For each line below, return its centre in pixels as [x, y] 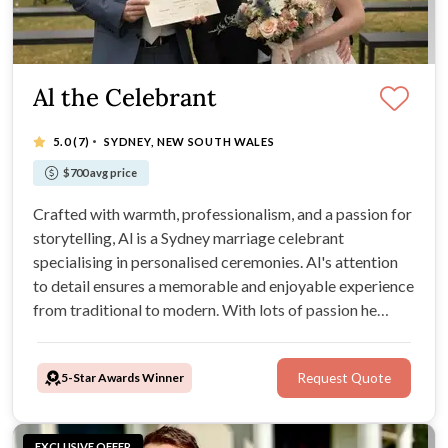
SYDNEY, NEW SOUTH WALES [189, 141]
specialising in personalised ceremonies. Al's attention [215, 261]
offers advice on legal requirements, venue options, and [219, 333]
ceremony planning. [99, 357]
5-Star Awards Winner [122, 377]
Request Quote [344, 377]
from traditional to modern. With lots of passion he [205, 309]
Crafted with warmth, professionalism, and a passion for [222, 213]
